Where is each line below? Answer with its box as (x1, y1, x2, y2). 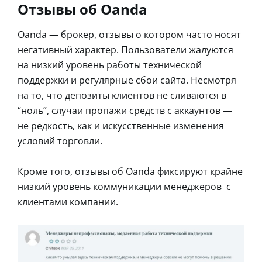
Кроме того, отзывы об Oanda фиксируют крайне (18, 164, 243, 178)
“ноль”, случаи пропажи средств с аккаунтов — (18, 104, 232, 117)
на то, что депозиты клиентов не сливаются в (18, 88, 226, 102)
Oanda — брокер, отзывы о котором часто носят (18, 27, 241, 41)
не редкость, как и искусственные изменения (18, 119, 224, 132)
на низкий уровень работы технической (18, 58, 202, 71)
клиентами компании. (18, 195, 118, 208)
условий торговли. (18, 134, 102, 147)
